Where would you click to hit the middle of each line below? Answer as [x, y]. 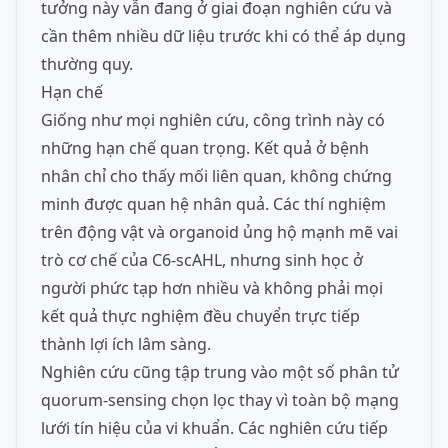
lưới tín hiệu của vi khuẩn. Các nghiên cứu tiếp [214, 428]
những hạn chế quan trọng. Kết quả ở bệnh [205, 148]
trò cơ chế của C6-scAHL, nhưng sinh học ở [202, 260]
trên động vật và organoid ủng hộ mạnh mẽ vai [219, 232]
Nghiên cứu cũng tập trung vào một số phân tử [220, 372]
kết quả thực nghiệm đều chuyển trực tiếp [200, 316]
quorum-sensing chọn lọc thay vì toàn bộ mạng [220, 400]
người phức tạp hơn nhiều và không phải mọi [212, 288]
